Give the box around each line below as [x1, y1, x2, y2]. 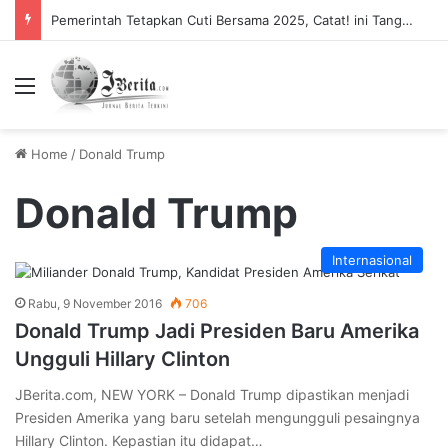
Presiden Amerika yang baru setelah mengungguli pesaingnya [15, 409, 420, 426]
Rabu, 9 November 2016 [28, 296, 162, 311]
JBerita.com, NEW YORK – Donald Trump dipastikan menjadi [15, 386, 409, 403]
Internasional [332, 252, 412, 268]
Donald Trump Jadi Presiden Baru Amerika [15, 319, 419, 343]
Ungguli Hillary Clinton [15, 347, 230, 371]
